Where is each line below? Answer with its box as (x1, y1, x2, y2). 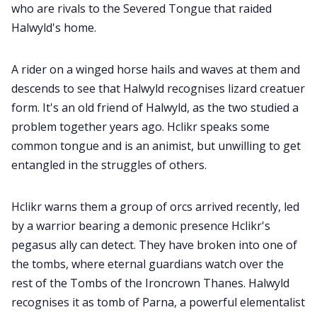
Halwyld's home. (11, 20, 96, 36)
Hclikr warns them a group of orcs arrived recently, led (11, 199, 299, 215)
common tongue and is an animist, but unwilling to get (11, 138, 301, 154)
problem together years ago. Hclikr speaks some (11, 119, 270, 135)
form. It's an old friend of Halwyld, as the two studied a (11, 100, 299, 116)
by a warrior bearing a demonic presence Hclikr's (11, 218, 270, 234)
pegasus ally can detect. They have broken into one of (11, 237, 297, 253)
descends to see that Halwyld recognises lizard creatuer (11, 81, 305, 97)
